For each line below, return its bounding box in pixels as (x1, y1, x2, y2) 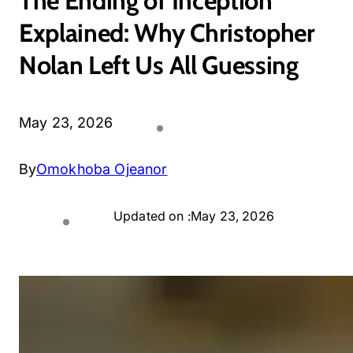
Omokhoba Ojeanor (36, 161, 168, 177)
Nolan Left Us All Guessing (19, 50, 299, 80)
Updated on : (113, 208, 191, 224)
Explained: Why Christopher (19, 17, 315, 48)
